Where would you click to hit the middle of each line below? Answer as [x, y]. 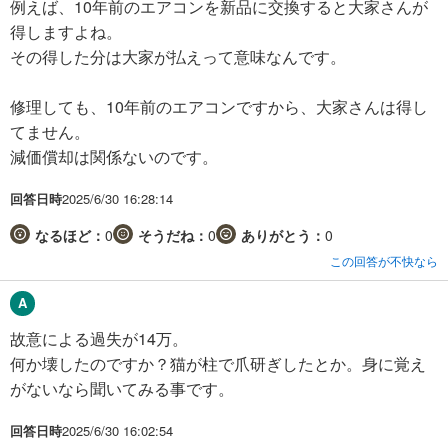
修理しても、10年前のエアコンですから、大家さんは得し [219, 106]
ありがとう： [283, 234]
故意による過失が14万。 [99, 338]
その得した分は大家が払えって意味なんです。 [178, 56]
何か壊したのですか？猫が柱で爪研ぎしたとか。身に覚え [218, 363]
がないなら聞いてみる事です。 [122, 388]
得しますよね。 [66, 31]
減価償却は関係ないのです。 [114, 156]
